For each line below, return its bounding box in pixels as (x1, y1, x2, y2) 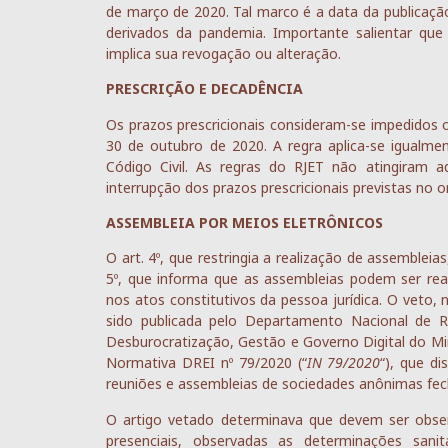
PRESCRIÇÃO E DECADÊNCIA (106, 79, 303, 99)
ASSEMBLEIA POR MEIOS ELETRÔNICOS (106, 212, 383, 232)
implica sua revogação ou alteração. (106, 43, 341, 63)
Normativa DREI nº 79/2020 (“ (106, 353, 307, 373)
